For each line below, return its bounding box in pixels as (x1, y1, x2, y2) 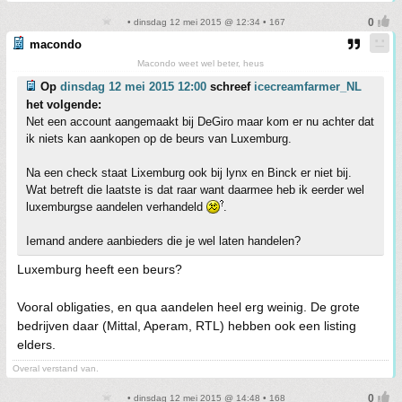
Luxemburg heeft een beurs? (17, 262, 182, 276)
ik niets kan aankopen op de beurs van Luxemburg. (26, 132, 292, 145)
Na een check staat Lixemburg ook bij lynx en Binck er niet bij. (26, 166, 352, 179)
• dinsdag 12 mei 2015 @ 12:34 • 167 (124, 17, 285, 27)
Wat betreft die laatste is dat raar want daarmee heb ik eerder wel (26, 183, 364, 197)
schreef (206, 80, 254, 93)
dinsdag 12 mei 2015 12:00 (60, 80, 206, 93)
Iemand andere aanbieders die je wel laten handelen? (26, 234, 301, 248)
